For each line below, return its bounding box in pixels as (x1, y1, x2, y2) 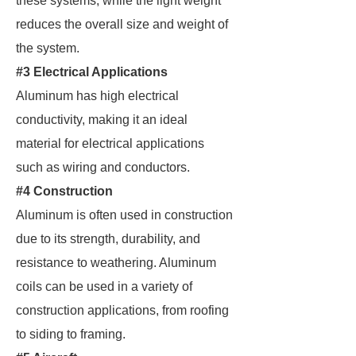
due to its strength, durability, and (16, 232, 200, 246)
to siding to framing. (16, 327, 126, 341)
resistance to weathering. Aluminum (16, 256, 216, 269)
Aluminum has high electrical (16, 89, 179, 103)
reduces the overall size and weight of (16, 17, 228, 31)
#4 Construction (16, 184, 113, 198)
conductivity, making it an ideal (16, 113, 188, 126)
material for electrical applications (16, 137, 204, 150)
